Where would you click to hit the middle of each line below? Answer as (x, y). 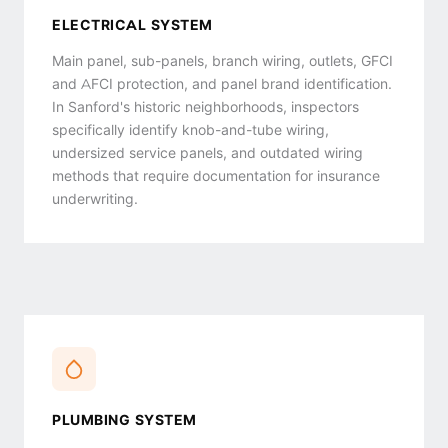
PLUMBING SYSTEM (124, 420)
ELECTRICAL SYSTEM (132, 25)
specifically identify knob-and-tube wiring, (190, 130)
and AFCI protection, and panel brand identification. (222, 84)
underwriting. (95, 199)
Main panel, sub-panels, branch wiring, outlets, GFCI (222, 61)
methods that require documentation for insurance (216, 176)
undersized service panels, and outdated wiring (207, 153)
